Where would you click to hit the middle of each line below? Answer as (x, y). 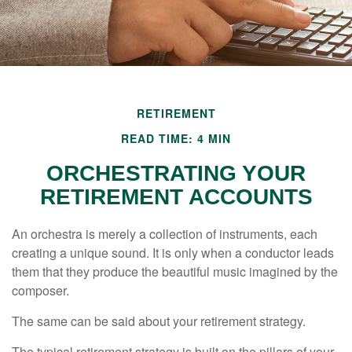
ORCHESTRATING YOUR (176, 173)
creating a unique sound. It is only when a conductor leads (173, 253)
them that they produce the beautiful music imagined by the (175, 271)
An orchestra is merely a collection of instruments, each (165, 234)
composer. (40, 290)
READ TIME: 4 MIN (176, 138)
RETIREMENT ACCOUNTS (176, 197)
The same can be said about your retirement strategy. (159, 321)
